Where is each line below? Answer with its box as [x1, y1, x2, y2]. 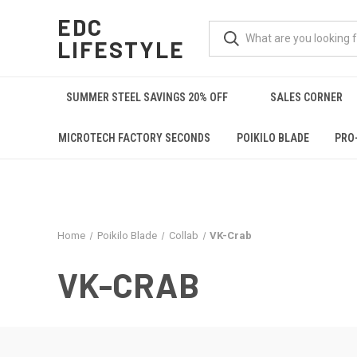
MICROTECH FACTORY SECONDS [58, 131, 211, 144]
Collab [168, 229, 198, 241]
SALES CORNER [270, 91, 343, 104]
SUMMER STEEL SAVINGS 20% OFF [66, 91, 229, 104]
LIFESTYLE [57, 36, 186, 63]
